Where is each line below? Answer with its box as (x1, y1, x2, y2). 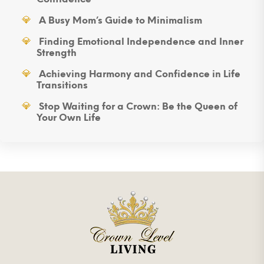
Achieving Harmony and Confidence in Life (38, 69, 240, 80)
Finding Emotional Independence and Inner (38, 37, 243, 47)
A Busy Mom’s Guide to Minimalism (38, 15, 202, 26)
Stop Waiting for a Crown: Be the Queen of (38, 101, 237, 112)
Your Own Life (37, 113, 101, 123)
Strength (37, 48, 77, 58)
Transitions (37, 80, 88, 91)
